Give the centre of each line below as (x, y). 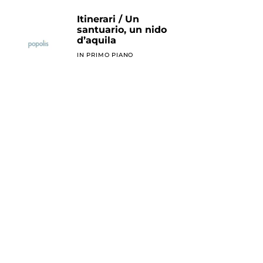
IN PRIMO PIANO (105, 55)
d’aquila (97, 41)
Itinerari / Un (108, 19)
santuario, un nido (122, 30)
